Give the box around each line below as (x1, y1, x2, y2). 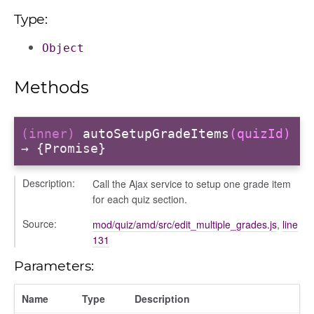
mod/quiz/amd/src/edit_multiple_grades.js (93, 217, 277, 231)
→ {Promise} (21, 141, 106, 156)
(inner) (21, 126, 83, 142)
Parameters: (14, 257, 94, 274)
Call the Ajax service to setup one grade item (93, 176, 291, 191)
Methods (14, 76, 89, 97)
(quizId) (229, 126, 291, 142)
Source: (22, 216, 57, 231)
